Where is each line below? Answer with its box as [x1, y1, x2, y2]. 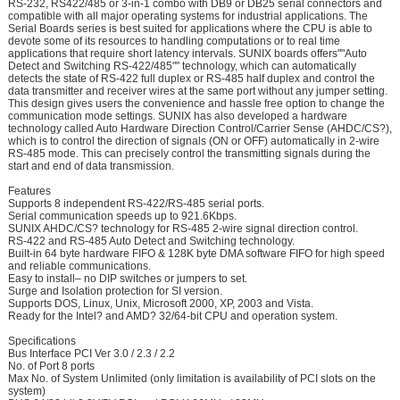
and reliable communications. [7, 260, 151, 273]
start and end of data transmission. [7, 160, 174, 173]
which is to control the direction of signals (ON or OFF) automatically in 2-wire [7, 135, 379, 148]
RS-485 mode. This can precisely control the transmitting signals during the [7, 147, 371, 161]
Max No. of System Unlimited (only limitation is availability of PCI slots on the [7, 372, 376, 386]
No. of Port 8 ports [7, 360, 95, 373]
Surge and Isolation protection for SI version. [7, 285, 222, 298]
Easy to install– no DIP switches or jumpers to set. [7, 272, 247, 286]
